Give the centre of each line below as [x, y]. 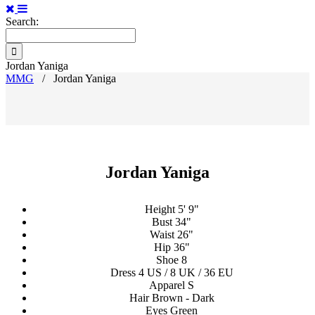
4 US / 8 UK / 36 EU [184, 273]
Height [160, 210]
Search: [22, 22]
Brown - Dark [181, 298]
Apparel [167, 285]
